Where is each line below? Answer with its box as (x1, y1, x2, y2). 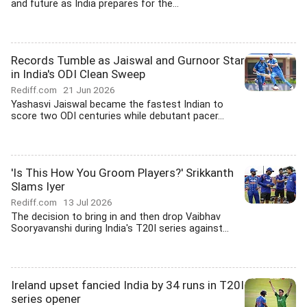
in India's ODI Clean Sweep (11, 67, 145, 81)
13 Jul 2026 (63, 197, 112, 208)
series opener (11, 292, 81, 306)
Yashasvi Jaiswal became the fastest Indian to (11, 99, 223, 110)
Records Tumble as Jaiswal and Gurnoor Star (11, 53, 245, 67)
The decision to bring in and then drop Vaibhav (11, 211, 221, 223)
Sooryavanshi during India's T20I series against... (11, 223, 229, 234)
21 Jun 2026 (63, 84, 115, 95)
